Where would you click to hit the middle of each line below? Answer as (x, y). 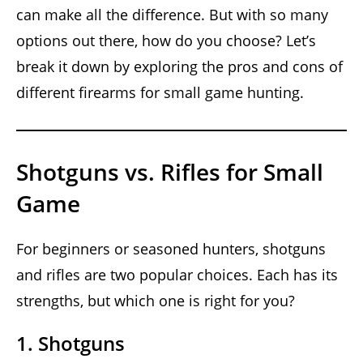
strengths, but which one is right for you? (156, 300)
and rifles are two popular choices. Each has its (177, 274)
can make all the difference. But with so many (172, 14)
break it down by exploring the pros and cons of (179, 66)
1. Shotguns (70, 343)
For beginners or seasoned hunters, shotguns (171, 248)
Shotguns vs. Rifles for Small (170, 171)
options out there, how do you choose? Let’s (166, 40)
